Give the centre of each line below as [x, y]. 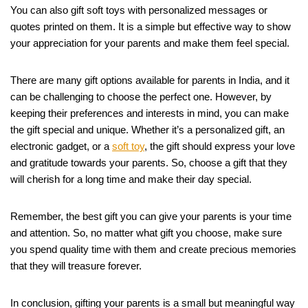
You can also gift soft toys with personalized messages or [139, 10]
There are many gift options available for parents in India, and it [150, 80]
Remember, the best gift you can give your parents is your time [151, 217]
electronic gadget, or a [61, 146]
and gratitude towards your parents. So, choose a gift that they [149, 163]
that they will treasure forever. [76, 266]
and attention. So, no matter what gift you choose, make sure [146, 233]
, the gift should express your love [220, 146]
